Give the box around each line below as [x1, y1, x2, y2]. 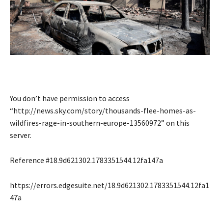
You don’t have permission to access [10, 93, 130, 103]
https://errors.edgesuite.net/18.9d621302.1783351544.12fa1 [10, 180, 209, 190]
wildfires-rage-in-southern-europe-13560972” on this [10, 117, 190, 128]
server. [10, 130, 31, 140]
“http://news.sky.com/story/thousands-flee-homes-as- [10, 105, 196, 115]
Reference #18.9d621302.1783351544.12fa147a [10, 155, 163, 165]
